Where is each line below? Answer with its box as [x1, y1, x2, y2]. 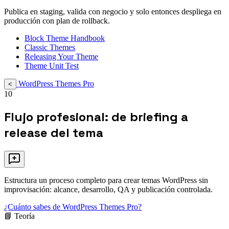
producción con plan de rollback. [4, 16, 110, 26]
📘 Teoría [4, 212, 35, 221]
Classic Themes [25, 43, 75, 52]
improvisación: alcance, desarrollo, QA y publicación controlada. [4, 185, 213, 194]
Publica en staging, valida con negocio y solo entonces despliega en [4, 7, 221, 16]
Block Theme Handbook [25, 34, 105, 43]
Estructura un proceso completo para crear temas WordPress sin [4, 176, 208, 185]
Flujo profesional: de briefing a [4, 109, 188, 125]
